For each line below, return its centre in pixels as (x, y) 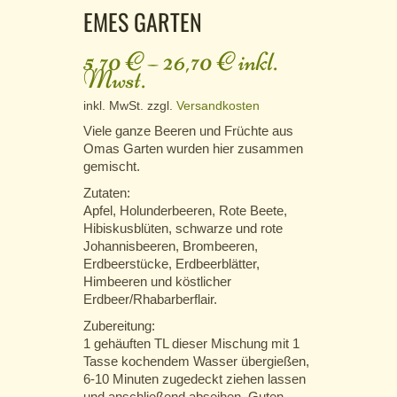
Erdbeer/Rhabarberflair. (150, 300)
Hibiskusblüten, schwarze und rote (183, 229)
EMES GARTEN (143, 22)
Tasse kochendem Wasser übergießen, (196, 362)
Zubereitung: (119, 326)
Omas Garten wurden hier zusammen (193, 149)
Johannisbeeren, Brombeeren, (171, 246)
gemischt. (112, 167)
